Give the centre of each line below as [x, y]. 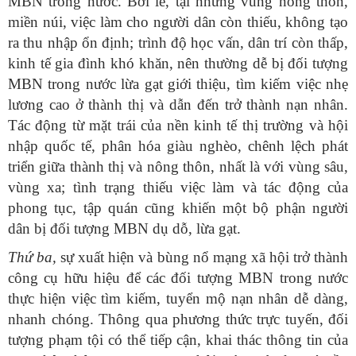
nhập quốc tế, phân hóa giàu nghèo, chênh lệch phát [178, 146]
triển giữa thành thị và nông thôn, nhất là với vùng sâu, [178, 167]
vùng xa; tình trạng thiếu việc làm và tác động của [178, 188]
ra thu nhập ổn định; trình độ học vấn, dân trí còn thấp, [178, 43]
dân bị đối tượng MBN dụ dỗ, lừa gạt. [124, 229]
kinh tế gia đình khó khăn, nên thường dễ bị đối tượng [178, 64]
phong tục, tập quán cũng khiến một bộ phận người [178, 208]
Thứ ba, [33, 257]
